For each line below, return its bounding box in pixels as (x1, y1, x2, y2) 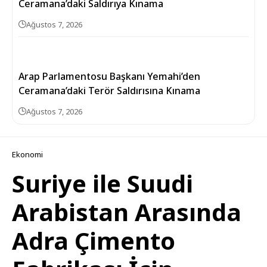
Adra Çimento (12, 224, 175, 257)
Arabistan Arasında (12, 195, 241, 228)
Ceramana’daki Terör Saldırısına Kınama (18, 84, 200, 97)
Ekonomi (12, 149, 43, 160)
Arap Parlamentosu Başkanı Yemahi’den (18, 70, 200, 83)
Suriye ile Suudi (12, 167, 193, 200)
